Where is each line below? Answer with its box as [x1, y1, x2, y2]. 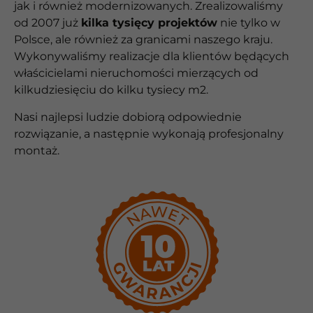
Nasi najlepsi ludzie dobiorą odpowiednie [14, 110, 242, 124]
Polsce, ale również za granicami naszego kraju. [14, 33, 272, 47]
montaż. [14, 143, 59, 157]
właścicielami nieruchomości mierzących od [14, 66, 259, 80]
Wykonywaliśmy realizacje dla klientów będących [14, 50, 289, 64]
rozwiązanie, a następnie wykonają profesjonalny [14, 126, 284, 140]
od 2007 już [14, 16, 81, 30]
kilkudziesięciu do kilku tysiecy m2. [14, 83, 208, 97]
